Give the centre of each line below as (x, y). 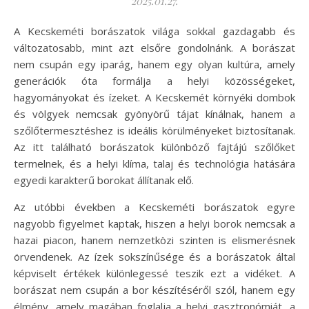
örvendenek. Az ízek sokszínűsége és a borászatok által (154, 257)
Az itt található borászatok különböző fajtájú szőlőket (154, 147)
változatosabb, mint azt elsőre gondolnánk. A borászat (154, 48)
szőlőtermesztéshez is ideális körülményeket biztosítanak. (154, 131)
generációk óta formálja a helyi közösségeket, (154, 81)
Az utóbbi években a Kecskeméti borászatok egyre (154, 207)
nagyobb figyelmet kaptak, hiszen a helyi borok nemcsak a (154, 224)
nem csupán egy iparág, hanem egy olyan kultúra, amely (154, 64)
